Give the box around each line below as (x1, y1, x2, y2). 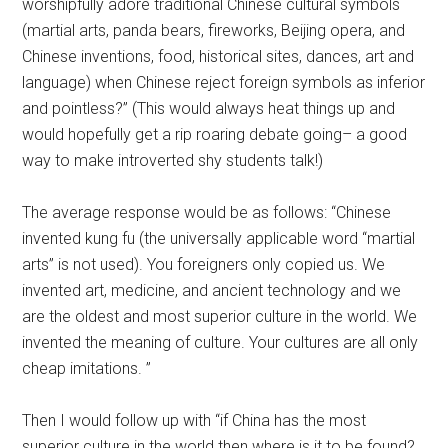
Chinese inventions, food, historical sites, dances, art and (22, 46, 415, 66)
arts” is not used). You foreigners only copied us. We (22, 254, 386, 274)
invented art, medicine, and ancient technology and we (22, 280, 402, 300)
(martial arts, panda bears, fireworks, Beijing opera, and (22, 20, 406, 40)
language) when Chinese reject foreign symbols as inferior (22, 72, 426, 92)
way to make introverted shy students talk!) (22, 150, 324, 170)
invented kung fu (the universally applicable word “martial (22, 228, 416, 248)
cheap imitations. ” (22, 358, 152, 378)
